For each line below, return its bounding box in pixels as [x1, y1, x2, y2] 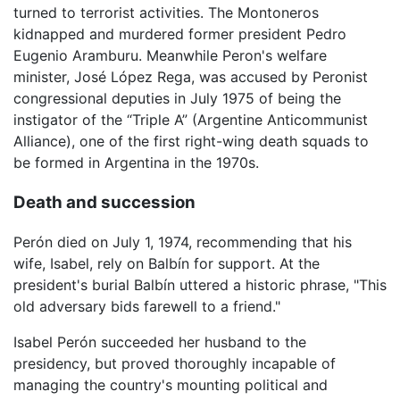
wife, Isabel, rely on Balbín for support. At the [13, 254, 320, 273]
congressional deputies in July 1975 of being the [13, 88, 341, 107]
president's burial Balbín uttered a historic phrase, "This [13, 276, 387, 295]
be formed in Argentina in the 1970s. [13, 153, 259, 171]
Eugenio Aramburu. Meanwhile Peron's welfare [13, 46, 327, 64]
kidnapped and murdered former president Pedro [13, 24, 346, 43]
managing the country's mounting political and [13, 376, 328, 395]
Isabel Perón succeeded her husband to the [13, 333, 306, 352]
